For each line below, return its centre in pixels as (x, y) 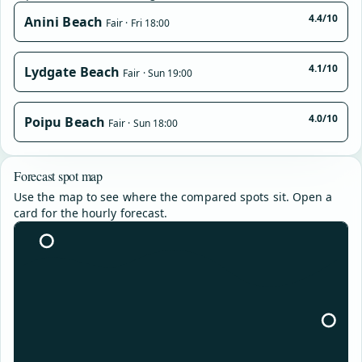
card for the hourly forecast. (91, 213)
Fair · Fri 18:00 (138, 23)
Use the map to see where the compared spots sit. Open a (173, 197)
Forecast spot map (58, 176)
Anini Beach (63, 22)
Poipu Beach (65, 122)
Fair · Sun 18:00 (143, 123)
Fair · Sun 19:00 (158, 73)
